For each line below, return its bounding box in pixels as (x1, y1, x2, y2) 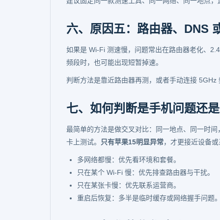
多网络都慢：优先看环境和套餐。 (77, 156, 180, 164)
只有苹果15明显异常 (101, 138, 164, 146)
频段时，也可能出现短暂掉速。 (66, 58, 163, 66)
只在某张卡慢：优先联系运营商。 (77, 181, 180, 189)
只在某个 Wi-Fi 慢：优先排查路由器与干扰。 (77, 168, 214, 176)
